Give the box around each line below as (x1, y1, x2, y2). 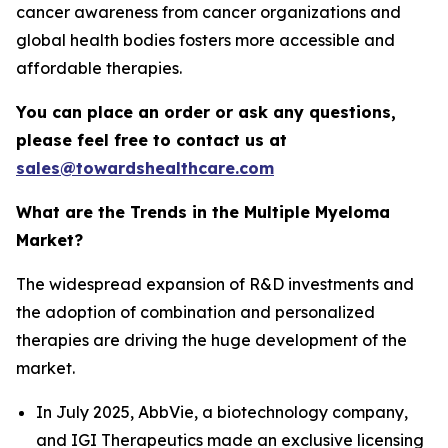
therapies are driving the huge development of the (16, 330, 407, 351)
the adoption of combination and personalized (16, 302, 375, 323)
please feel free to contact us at (16, 130, 287, 151)
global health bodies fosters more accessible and (16, 30, 395, 51)
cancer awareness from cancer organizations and (16, 2, 401, 23)
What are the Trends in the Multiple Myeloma (16, 202, 390, 223)
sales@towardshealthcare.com (16, 158, 274, 179)
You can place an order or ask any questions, (16, 102, 396, 123)
